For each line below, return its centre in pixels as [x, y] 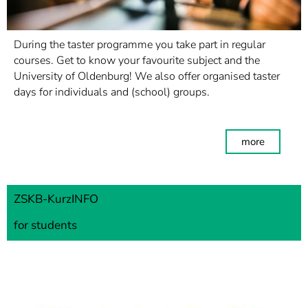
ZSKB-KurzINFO [56, 199]
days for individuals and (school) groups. [112, 92]
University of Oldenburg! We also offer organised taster [147, 76]
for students [45, 225]
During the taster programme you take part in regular [140, 45]
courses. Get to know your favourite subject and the [137, 60]
